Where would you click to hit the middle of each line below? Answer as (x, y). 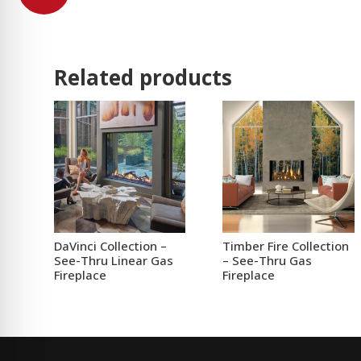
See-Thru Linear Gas (114, 261)
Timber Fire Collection (286, 246)
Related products (143, 78)
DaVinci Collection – (111, 246)
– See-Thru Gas (268, 261)
